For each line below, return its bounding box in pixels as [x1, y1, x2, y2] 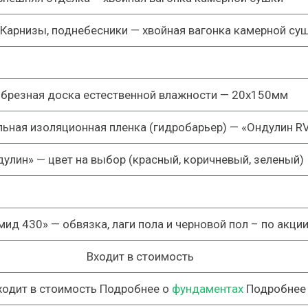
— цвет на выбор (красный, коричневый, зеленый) [33, 153, 304, 166]
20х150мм [231, 88, 288, 102]
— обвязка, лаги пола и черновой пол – [48, 217, 261, 231]
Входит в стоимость [86, 250, 194, 263]
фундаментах [172, 282, 243, 296]
